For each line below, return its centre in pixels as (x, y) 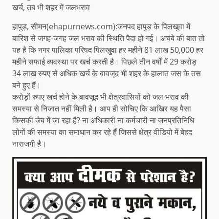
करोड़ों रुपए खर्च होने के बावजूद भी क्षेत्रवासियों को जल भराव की (100, 97)
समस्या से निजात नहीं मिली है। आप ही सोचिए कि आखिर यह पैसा (102, 109)
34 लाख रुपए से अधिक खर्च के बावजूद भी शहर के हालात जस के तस (107, 74)
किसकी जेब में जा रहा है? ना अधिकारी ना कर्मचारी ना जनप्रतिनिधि (103, 120)
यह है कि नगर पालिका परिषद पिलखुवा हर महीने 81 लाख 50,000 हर (108, 50)
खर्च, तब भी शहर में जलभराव (51, 8)
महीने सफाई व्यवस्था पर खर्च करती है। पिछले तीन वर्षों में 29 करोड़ (104, 62)
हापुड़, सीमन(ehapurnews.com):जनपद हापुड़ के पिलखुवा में (101, 27)
